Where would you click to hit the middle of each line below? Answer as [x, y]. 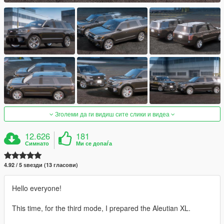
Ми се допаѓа [94, 143]
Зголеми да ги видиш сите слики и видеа [112, 114]
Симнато [37, 143]
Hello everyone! [37, 188]
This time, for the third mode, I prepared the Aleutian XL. [101, 208]
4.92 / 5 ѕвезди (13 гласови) [41, 165]
